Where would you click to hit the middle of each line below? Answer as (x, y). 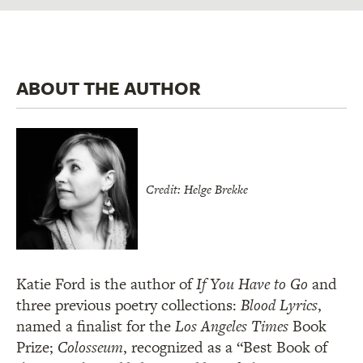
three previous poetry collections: (128, 305)
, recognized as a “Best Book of (225, 347)
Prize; (37, 347)
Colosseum (90, 347)
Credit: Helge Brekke (197, 189)
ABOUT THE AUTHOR (109, 88)
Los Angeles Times (232, 326)
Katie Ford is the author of (106, 284)
